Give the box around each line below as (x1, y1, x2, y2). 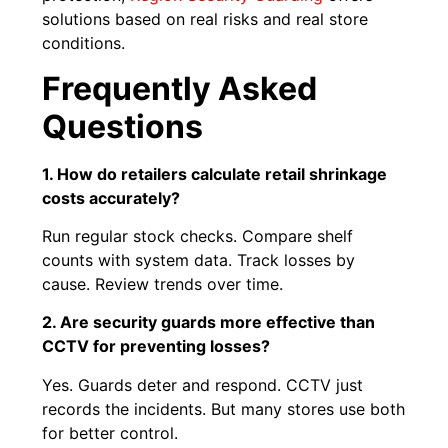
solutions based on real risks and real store (42, 9, 369, 30)
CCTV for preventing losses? (42, 336, 271, 357)
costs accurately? (42, 187, 181, 208)
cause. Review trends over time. (42, 274, 284, 295)
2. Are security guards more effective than (42, 312, 376, 333)
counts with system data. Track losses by (42, 250, 356, 271)
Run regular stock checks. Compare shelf (42, 226, 354, 247)
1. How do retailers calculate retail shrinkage (42, 163, 388, 184)
